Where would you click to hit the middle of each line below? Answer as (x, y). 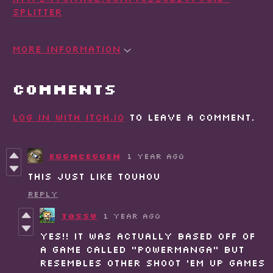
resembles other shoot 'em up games (152, 263)
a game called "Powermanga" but (142, 250)
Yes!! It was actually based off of (147, 236)
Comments (64, 89)
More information (66, 49)
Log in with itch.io (68, 117)
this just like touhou (94, 176)
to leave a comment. (190, 117)
